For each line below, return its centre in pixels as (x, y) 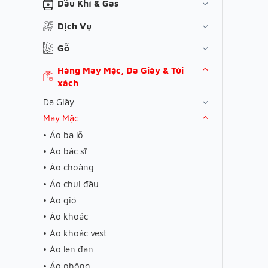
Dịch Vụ (74, 26)
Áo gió (63, 200)
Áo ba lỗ (66, 135)
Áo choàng (72, 167)
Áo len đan (71, 249)
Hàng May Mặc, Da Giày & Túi (121, 70)
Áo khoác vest (78, 233)
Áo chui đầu (74, 184)
